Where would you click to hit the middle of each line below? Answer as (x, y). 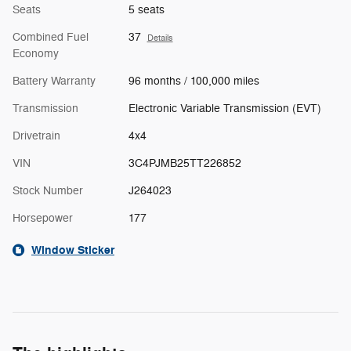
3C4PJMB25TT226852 (185, 163)
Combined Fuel (51, 37)
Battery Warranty (54, 81)
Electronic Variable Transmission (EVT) (224, 108)
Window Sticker (73, 250)
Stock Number (48, 190)
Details (160, 38)
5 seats (146, 9)
